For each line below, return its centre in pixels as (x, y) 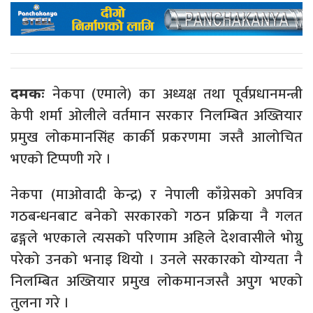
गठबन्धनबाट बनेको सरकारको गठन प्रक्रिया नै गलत (156, 217)
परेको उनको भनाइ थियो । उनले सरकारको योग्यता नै (156, 260)
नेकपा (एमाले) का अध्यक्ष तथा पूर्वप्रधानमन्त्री (174, 94)
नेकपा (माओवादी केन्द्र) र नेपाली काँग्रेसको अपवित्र (156, 195)
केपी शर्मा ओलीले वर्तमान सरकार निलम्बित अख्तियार (156, 116)
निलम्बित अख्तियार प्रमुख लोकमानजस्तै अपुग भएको (156, 282)
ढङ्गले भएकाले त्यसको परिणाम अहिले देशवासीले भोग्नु (156, 238)
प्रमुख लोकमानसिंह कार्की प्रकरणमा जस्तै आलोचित (156, 138)
